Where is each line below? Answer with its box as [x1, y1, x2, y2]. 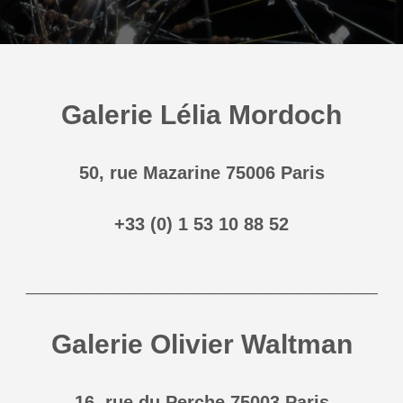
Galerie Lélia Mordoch [61, 100, 342, 130]
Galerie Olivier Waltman [50, 329, 353, 360]
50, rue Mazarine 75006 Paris [78, 163, 325, 184]
